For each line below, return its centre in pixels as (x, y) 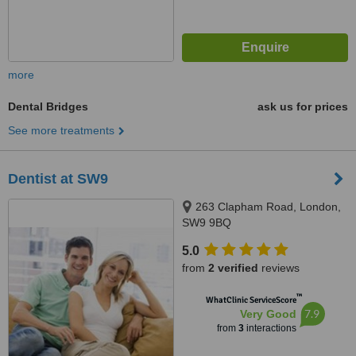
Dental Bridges (48, 106)
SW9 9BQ (207, 222)
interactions (270, 328)
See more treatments (61, 130)
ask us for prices (303, 106)
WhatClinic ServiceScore (251, 300)
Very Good (268, 314)
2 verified (233, 268)
